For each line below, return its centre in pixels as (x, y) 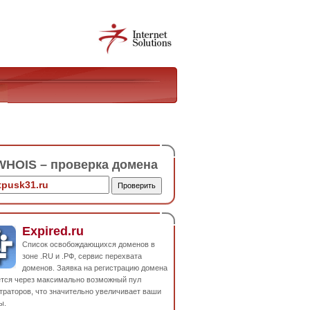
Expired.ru (53, 231)
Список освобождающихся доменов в (89, 244)
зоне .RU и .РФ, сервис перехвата (82, 256)
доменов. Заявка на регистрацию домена (95, 267)
